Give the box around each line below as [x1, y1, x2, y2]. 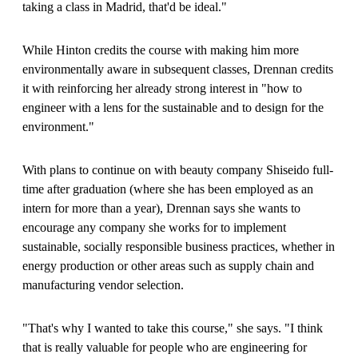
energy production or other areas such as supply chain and [22, 258, 314, 272]
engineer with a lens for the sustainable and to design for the [22, 100, 324, 114]
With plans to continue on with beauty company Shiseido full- [22, 162, 333, 177]
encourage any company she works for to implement [22, 220, 286, 234]
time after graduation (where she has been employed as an [22, 181, 313, 196]
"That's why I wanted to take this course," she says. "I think [22, 320, 323, 335]
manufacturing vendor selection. [22, 277, 184, 292]
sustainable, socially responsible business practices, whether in [22, 239, 335, 253]
